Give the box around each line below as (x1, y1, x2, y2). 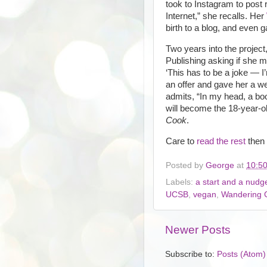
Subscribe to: (165, 249, 217, 259)
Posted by (166, 160, 206, 170)
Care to (166, 136, 197, 147)
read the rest (197, 136, 248, 147)
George (206, 160, 234, 170)
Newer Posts (165, 223, 231, 236)
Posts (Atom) (217, 249, 266, 259)
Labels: (166, 177, 195, 187)
